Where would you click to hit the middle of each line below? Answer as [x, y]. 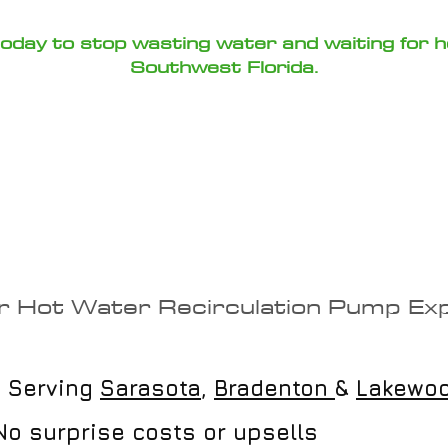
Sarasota [150, 388]
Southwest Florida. [224, 66]
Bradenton [274, 388]
